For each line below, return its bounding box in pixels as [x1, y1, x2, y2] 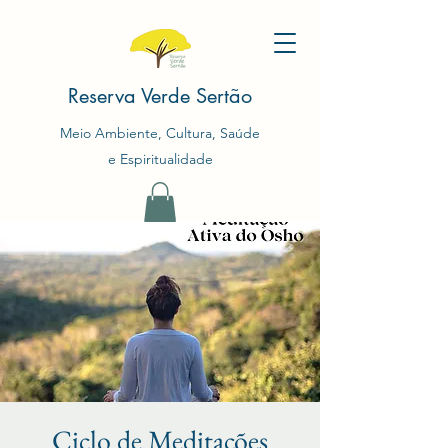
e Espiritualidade [107, 150, 213, 168]
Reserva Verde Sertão [68, 83, 252, 109]
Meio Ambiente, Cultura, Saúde [60, 124, 260, 142]
